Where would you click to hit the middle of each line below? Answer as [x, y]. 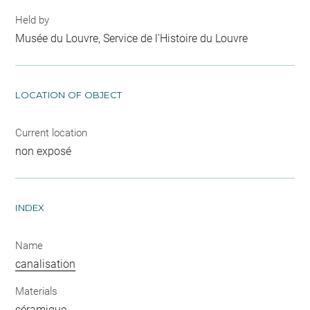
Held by [33, 20]
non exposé [44, 151]
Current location [52, 133]
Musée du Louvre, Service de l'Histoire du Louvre [132, 38]
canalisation [46, 264]
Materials [37, 291]
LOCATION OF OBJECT [69, 94]
